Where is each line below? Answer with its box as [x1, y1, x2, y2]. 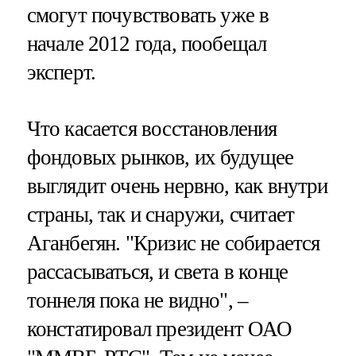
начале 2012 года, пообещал [26, 32, 267, 56]
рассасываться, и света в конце [26, 260, 288, 284]
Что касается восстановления [26, 117, 277, 141]
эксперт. [26, 60, 96, 85]
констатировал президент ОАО [26, 317, 292, 342]
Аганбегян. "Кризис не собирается [26, 231, 320, 256]
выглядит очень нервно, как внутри [26, 174, 328, 199]
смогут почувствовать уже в [26, 3, 269, 28]
